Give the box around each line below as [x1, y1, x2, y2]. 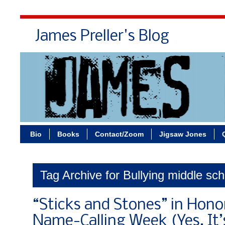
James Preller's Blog [35, 29, 169, 45]
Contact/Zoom [95, 130, 144, 138]
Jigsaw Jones [159, 130, 206, 138]
